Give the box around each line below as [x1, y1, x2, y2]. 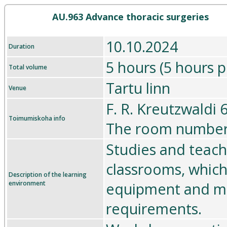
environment [9, 179, 46, 187]
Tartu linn [106, 78, 170, 98]
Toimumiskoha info [9, 114, 65, 123]
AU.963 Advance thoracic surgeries [52, 11, 209, 23]
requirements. [106, 199, 202, 218]
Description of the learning [9, 170, 87, 179]
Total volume [9, 63, 47, 71]
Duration [9, 42, 34, 51]
